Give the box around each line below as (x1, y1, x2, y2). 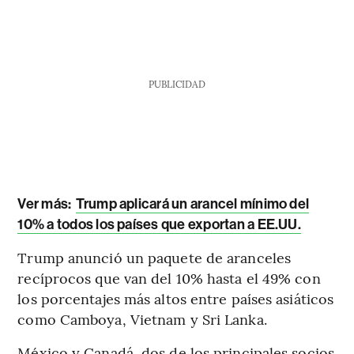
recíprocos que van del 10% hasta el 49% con (17, 267, 321, 288)
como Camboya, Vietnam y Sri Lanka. (17, 308, 267, 329)
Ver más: (17, 194, 72, 213)
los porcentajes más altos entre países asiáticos (17, 288, 334, 308)
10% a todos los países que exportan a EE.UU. (17, 215, 301, 233)
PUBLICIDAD (148, 77, 205, 90)
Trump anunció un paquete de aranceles (17, 247, 292, 267)
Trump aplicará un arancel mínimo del (75, 194, 310, 213)
